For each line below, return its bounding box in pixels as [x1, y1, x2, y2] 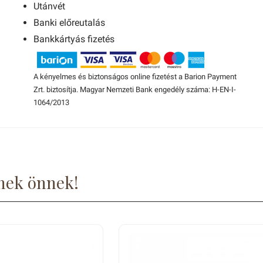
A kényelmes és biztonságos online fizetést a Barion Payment [33, 72, 237, 81]
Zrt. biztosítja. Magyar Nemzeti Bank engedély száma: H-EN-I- [33, 85, 236, 94]
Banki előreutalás [33, 17, 105, 28]
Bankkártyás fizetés [33, 33, 114, 45]
